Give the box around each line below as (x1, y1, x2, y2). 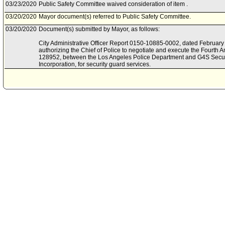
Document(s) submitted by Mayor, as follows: (39, 26, 160, 33)
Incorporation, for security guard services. (39, 61, 151, 68)
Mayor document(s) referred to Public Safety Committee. (39, 13, 191, 20)
